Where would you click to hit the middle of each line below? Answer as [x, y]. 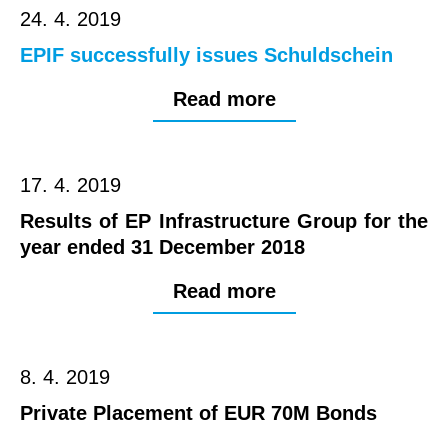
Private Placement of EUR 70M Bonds [198, 413]
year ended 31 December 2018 [162, 247]
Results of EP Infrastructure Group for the [224, 221]
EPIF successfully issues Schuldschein [206, 55]
